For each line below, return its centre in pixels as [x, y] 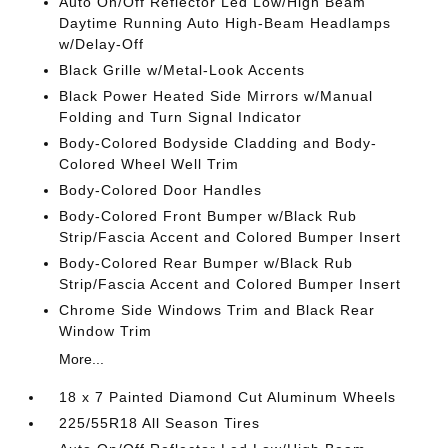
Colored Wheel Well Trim [149, 164]
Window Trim [106, 331]
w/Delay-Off [102, 44]
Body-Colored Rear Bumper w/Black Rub [206, 263]
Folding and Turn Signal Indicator [181, 117]
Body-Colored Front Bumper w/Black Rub [208, 216]
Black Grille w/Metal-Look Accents [182, 70]
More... [82, 359]
